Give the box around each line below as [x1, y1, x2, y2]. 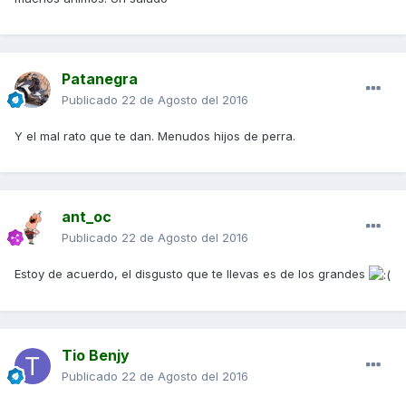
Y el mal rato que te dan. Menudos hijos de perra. [14, 128, 295, 143]
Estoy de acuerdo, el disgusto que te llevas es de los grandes [14, 266, 369, 281]
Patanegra [62, 69, 138, 88]
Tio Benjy [62, 345, 130, 364]
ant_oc [62, 207, 111, 226]
